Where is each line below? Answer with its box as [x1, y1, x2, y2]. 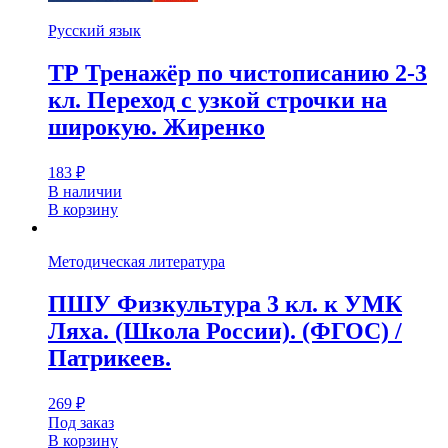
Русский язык [48, 22, 141, 40]
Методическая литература [48, 253, 225, 271]
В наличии [48, 183, 122, 201]
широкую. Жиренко [48, 114, 265, 141]
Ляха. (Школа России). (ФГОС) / [48, 318, 402, 345]
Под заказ [48, 414, 114, 432]
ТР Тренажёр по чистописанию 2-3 [48, 60, 427, 87]
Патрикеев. [48, 345, 171, 372]
